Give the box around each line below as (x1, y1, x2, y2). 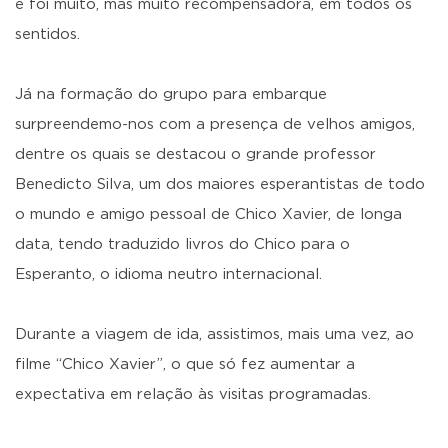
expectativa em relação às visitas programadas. (15, 387, 371, 402)
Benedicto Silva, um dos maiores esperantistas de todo (15, 177, 425, 192)
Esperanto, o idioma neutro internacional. (15, 267, 322, 282)
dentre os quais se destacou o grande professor (15, 147, 376, 162)
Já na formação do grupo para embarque (15, 87, 327, 102)
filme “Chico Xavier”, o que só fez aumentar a (15, 357, 355, 372)
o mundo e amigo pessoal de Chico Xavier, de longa (15, 207, 402, 222)
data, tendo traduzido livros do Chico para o (15, 237, 350, 252)
